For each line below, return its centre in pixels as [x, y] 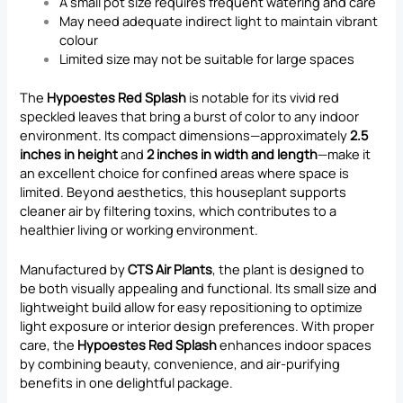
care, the [49, 345]
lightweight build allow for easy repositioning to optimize [192, 307]
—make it [345, 153]
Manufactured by [74, 269]
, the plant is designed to [289, 269]
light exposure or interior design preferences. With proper [197, 326]
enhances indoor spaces [295, 345]
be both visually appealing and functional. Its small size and [199, 288]
